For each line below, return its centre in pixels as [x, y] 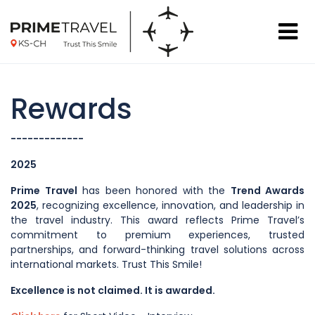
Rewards [71, 109]
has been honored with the [154, 191]
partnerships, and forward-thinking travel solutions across [157, 250]
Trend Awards [267, 191]
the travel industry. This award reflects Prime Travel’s [157, 220]
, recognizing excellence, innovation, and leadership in [171, 205]
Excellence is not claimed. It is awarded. [113, 290]
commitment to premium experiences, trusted [157, 235]
